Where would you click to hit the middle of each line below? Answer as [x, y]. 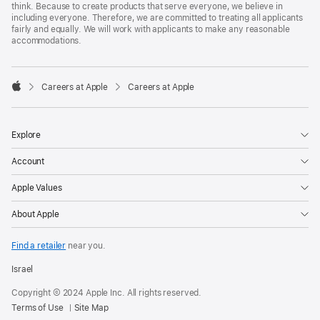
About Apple [35, 214]
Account [28, 161]
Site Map [91, 308]
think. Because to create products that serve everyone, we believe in [147, 6]
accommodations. [47, 41]
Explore [26, 135]
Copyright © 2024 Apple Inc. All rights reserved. [107, 293]
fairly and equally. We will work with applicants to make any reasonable [151, 29]
